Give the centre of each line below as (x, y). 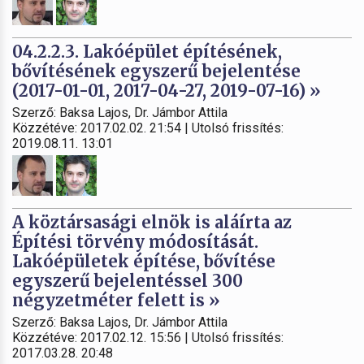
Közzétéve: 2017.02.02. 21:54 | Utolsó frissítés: (148, 128)
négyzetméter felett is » (116, 300)
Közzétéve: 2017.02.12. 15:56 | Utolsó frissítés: (148, 337)
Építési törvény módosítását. (135, 241)
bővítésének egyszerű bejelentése (156, 71)
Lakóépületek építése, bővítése (144, 261)
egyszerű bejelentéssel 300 (128, 280)
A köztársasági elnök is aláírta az (152, 222)
